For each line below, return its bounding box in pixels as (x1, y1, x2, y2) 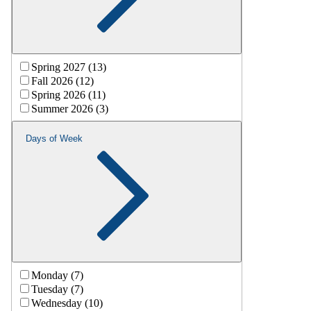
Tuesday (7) (31, 283, 83, 295)
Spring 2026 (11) (31, 88, 106, 101)
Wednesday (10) (31, 296, 103, 309)
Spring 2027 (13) (31, 60, 106, 73)
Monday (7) (31, 269, 83, 281)
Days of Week (26, 133, 83, 144)
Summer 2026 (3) (31, 102, 108, 115)
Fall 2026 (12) (31, 74, 94, 87)
